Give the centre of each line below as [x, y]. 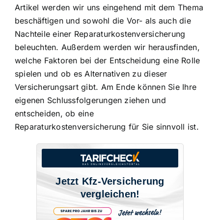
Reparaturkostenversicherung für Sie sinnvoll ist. [107, 126]
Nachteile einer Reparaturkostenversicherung [100, 34]
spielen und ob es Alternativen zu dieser [91, 73]
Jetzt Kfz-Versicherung [110, 181]
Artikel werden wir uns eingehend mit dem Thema [109, 7]
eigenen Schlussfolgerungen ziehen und [90, 100]
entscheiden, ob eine [54, 113]
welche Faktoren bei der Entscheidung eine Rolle [108, 60]
